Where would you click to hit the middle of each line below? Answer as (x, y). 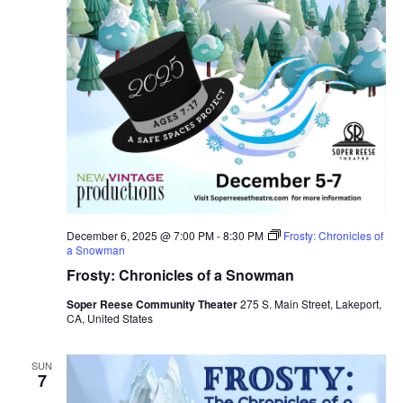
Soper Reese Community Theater (153, 304)
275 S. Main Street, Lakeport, (310, 303)
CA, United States (109, 318)
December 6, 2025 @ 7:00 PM (140, 235)
